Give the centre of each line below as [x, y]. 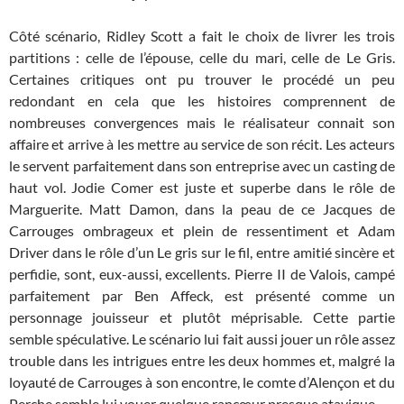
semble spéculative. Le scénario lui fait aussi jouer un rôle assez [202, 339]
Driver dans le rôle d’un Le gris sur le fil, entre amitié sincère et [202, 252]
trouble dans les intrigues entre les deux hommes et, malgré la [202, 361]
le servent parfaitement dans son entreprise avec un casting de [202, 166]
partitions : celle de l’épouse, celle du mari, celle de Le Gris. [202, 58]
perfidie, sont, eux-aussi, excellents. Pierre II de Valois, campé [202, 274]
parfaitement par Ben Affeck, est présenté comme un [202, 296]
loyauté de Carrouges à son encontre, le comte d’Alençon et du [202, 382]
